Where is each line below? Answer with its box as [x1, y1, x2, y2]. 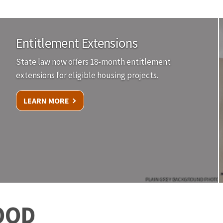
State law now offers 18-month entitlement [15, 56, 171, 68]
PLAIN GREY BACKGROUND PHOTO [144, 176, 219, 183]
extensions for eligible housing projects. [15, 70, 158, 81]
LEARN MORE [23, 96, 69, 106]
